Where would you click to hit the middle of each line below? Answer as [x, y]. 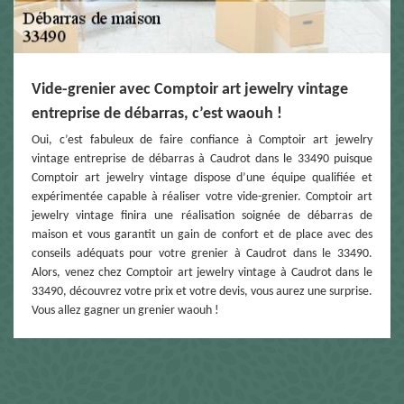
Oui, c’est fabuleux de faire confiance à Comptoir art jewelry [202, 141]
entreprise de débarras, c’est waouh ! [157, 115]
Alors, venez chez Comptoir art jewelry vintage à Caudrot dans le [202, 273]
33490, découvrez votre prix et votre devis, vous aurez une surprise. [202, 292]
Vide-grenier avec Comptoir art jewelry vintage [190, 90]
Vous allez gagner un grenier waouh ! [125, 311]
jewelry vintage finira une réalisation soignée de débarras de [202, 216]
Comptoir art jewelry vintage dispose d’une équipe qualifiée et [202, 179]
